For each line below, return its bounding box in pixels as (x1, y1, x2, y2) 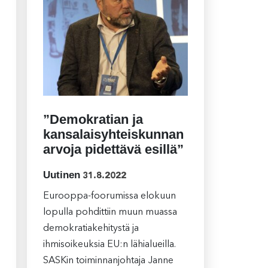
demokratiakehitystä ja (42, 224, 139, 234)
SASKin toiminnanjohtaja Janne (42, 256, 173, 266)
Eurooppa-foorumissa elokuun (42, 191, 176, 202)
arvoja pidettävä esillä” (42, 142, 184, 157)
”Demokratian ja (42, 112, 143, 127)
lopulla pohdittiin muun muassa (42, 208, 177, 218)
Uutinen (42, 169, 80, 181)
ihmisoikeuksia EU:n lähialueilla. (42, 240, 176, 250)
